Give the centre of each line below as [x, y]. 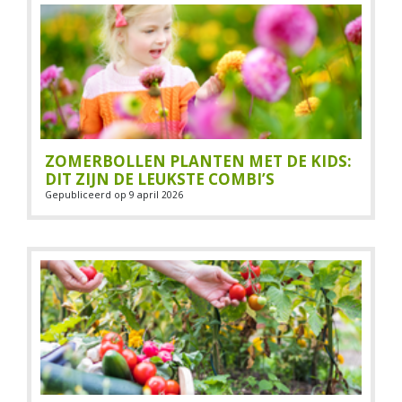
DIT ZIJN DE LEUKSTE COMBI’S [160, 179]
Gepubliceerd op [87, 195]
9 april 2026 [156, 195]
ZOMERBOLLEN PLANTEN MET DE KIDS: [198, 161]
